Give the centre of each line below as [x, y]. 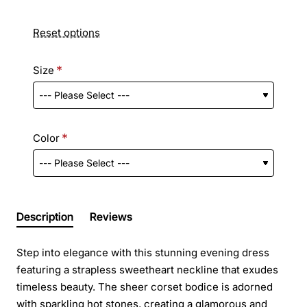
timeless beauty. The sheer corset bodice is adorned [145, 286]
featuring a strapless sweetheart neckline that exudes [147, 269]
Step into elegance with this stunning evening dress [143, 252]
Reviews [111, 216]
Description [45, 216]
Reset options [66, 32]
